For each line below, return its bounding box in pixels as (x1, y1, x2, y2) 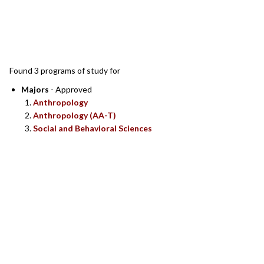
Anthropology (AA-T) (33, 110, 116, 121)
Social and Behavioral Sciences (33, 123, 152, 134)
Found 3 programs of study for (9, 65, 120, 76)
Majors (21, 84, 49, 95)
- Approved (49, 84, 92, 95)
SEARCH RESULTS (30, 29, 131, 44)
